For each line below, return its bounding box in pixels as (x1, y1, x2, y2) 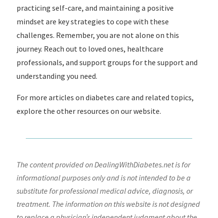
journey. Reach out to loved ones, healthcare (16, 44, 163, 54)
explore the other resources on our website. (16, 106, 161, 116)
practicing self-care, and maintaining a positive (16, 3, 174, 13)
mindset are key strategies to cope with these (16, 17, 169, 26)
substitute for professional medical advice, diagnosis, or (16, 186, 193, 196)
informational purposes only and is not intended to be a (16, 173, 191, 182)
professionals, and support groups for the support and (16, 57, 198, 67)
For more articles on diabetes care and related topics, (16, 92, 194, 102)
